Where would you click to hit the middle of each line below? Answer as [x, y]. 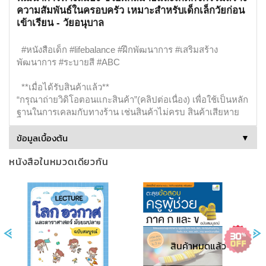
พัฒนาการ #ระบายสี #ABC [68, 62]
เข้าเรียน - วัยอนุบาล [60, 22]
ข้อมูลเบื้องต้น [42, 138]
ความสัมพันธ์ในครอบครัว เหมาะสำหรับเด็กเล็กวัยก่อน [131, 10]
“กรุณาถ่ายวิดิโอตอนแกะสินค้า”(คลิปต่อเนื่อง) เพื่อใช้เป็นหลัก [132, 99]
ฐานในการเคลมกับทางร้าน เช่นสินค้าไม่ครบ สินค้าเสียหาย [128, 112]
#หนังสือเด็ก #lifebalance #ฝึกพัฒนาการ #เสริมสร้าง [120, 49]
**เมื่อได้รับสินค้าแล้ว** [65, 87]
